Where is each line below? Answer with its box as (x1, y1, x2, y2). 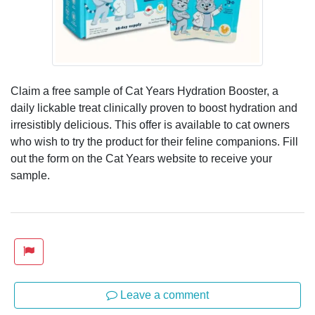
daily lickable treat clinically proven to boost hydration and (11, 101, 297, 114)
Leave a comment (117, 288, 209, 301)
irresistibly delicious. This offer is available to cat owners (11, 118, 290, 131)
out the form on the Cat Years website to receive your (11, 152, 272, 165)
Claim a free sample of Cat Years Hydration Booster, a (11, 84, 278, 97)
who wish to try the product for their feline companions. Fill (11, 135, 298, 148)
